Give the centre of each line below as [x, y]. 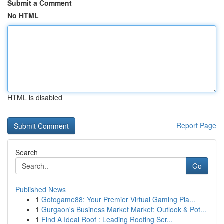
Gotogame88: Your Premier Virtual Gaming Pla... [118, 199]
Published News [41, 189]
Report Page [196, 125]
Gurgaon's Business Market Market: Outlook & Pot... [124, 209]
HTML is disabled [35, 97]
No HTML [23, 15]
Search [27, 152]
